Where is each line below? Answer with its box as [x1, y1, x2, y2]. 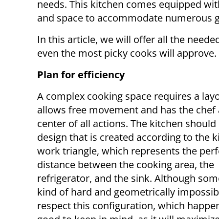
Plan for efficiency [37, 68, 125, 82]
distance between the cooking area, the [37, 158, 214, 172]
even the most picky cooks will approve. [37, 46, 217, 60]
